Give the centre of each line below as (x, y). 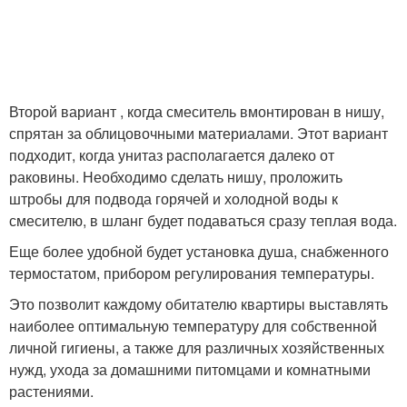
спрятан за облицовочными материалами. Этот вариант (199, 133)
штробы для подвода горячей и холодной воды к (174, 198)
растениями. (51, 391)
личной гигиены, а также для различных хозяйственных (197, 347)
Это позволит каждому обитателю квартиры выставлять (199, 303)
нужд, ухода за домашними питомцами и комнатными (190, 369)
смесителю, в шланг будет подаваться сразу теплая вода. (203, 220)
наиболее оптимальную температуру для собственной (193, 325)
